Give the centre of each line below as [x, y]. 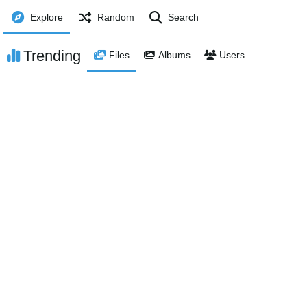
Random [115, 17]
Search [184, 17]
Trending [52, 56]
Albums [174, 55]
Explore [47, 17]
